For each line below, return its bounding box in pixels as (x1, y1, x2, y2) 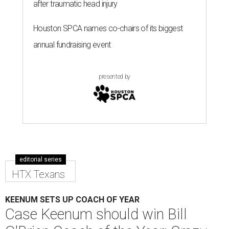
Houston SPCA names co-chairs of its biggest (33, 23, 183, 33)
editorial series (19, 155, 62, 163)
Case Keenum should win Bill (5, 205, 187, 223)
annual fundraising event (33, 39, 111, 50)
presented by (99, 73, 130, 80)
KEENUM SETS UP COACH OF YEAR (5, 194, 140, 204)
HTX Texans (12, 168, 65, 180)
